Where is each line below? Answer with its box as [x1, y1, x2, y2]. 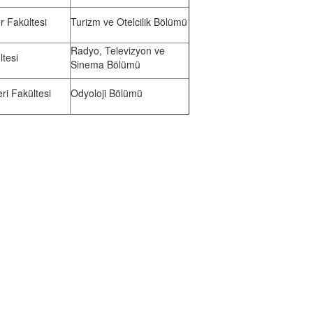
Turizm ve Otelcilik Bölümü [71, 15, 187, 29]
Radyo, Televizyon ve [71, 43, 165, 57]
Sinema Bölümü [71, 57, 140, 71]
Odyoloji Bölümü [71, 86, 143, 100]
